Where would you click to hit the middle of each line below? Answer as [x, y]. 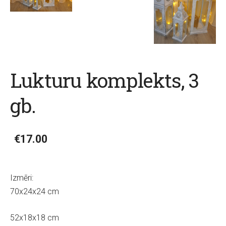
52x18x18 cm [35, 218]
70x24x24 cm [35, 191]
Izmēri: [22, 178]
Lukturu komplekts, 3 [105, 80]
